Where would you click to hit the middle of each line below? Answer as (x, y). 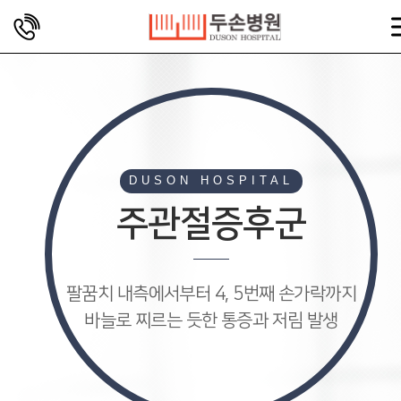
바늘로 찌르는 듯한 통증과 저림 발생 (211, 320)
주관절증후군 (211, 224)
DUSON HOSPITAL (211, 180)
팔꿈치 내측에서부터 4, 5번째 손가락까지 (211, 294)
